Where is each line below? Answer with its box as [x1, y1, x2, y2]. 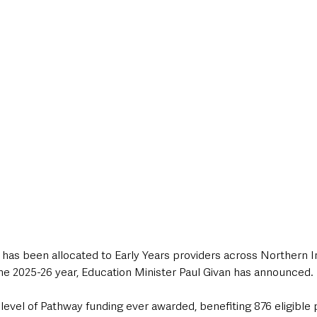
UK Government [156, 27, 226, 40]
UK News [88, 27, 127, 40]
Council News [254, 27, 316, 40]
